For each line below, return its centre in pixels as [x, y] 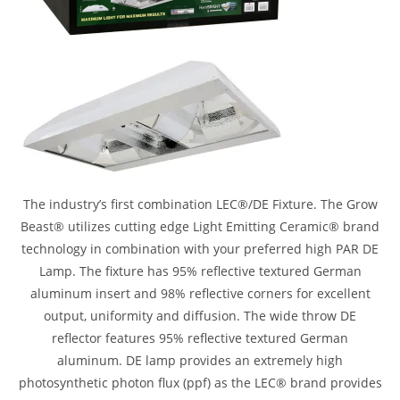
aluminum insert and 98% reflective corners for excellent [200, 294]
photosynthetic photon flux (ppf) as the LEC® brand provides [200, 383]
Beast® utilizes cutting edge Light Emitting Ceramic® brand [200, 227]
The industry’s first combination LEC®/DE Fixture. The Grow [200, 204]
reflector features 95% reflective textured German [200, 338]
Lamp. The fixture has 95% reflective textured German [200, 271]
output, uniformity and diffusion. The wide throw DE [200, 316]
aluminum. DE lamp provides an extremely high [200, 361]
